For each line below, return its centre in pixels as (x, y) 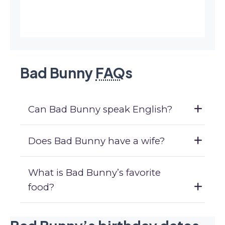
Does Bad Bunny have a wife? (96, 141)
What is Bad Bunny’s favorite (94, 173)
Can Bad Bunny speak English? (100, 109)
